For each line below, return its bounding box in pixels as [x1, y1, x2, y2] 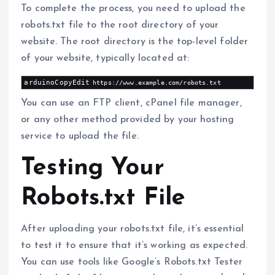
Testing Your [21, 156, 165, 181]
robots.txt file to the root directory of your [21, 20, 219, 31]
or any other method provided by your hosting [21, 114, 234, 125]
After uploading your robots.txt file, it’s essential [21, 224, 244, 234]
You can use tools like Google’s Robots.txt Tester [21, 257, 242, 268]
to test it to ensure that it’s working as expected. [21, 241, 248, 251]
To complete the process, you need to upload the [21, 4, 246, 14]
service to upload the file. [21, 131, 139, 141]
